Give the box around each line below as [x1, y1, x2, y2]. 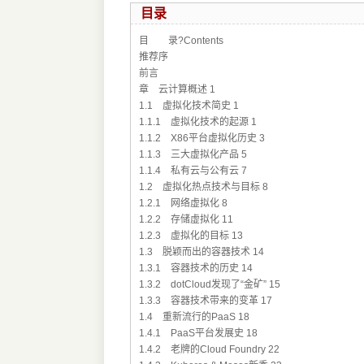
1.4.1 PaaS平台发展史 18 [138, 327, 258, 340]
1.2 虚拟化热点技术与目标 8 [138, 181, 268, 193]
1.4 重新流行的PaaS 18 [138, 311, 249, 323]
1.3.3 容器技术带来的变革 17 [138, 295, 272, 307]
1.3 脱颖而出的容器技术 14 [138, 246, 264, 258]
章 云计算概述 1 [138, 84, 215, 96]
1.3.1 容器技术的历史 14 [138, 262, 253, 275]
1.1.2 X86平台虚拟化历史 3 [138, 132, 265, 145]
